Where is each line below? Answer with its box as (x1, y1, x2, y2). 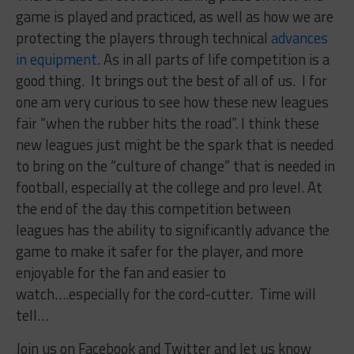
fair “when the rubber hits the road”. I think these (15, 111, 319, 134)
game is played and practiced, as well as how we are (15, 5, 333, 28)
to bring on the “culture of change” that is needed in (15, 154, 335, 177)
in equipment (15, 47, 97, 70)
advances (270, 26, 328, 49)
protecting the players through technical (15, 26, 271, 49)
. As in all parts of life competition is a (96, 47, 330, 70)
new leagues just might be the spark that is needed (15, 133, 333, 156)
